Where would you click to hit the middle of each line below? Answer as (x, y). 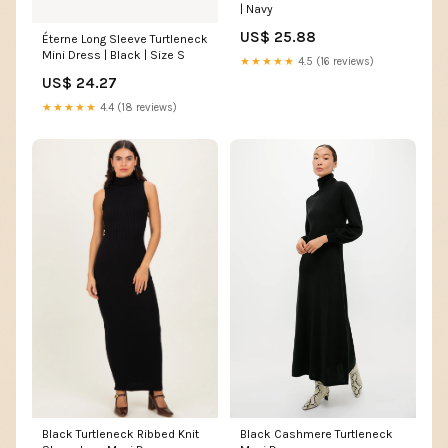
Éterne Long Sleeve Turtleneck (125, 39)
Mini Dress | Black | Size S (113, 55)
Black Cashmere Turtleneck (316, 434)
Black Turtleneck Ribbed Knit (120, 434)
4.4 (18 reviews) (137, 108)
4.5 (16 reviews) (334, 61)
